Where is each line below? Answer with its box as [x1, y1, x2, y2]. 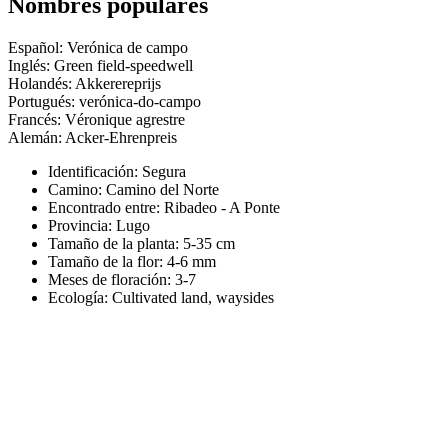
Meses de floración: [48, 270, 175, 288]
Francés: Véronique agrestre [8, 110, 185, 128]
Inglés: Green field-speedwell [8, 56, 193, 74]
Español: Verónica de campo [8, 38, 188, 56]
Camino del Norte [106, 180, 219, 198]
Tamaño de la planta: [48, 234, 183, 252]
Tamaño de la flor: [48, 252, 167, 270]
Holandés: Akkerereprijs [8, 74, 161, 92]
